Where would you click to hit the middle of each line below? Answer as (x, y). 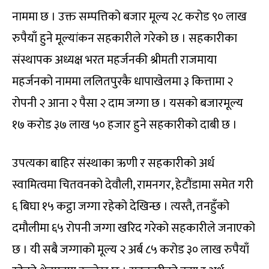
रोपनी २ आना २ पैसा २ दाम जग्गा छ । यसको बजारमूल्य (128, 104)
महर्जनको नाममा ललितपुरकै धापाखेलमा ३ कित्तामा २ (122, 82)
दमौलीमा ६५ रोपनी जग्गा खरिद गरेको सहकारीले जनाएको (134, 228)
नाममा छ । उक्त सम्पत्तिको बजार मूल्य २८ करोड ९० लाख (129, 17)
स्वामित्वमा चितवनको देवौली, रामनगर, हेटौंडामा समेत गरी (133, 185)
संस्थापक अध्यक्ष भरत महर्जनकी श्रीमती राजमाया (114, 60)
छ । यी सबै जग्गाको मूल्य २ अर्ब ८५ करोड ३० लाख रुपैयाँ (131, 250)
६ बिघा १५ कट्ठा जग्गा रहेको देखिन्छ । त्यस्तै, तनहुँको (121, 207)
